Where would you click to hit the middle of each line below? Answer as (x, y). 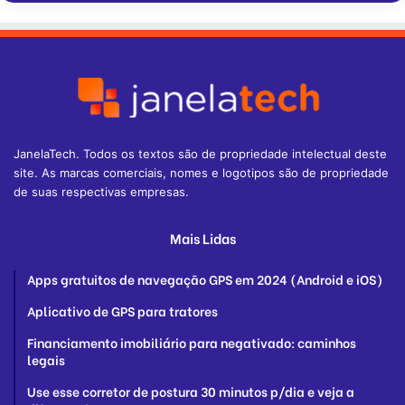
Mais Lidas (202, 237)
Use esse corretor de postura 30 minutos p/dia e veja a (191, 391)
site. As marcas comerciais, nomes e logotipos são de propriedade (201, 172)
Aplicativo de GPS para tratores (122, 310)
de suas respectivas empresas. (101, 191)
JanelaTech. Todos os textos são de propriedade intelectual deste (200, 153)
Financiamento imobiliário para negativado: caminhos (192, 342)
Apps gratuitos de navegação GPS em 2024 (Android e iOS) (205, 278)
